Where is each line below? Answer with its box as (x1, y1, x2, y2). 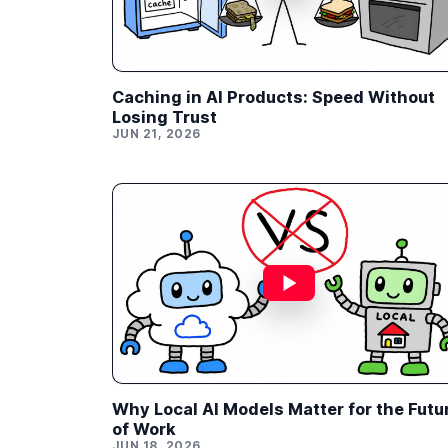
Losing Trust (112, 107, 217, 128)
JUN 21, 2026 (112, 126, 201, 142)
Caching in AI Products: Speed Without (112, 87, 435, 108)
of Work (112, 418, 176, 439)
